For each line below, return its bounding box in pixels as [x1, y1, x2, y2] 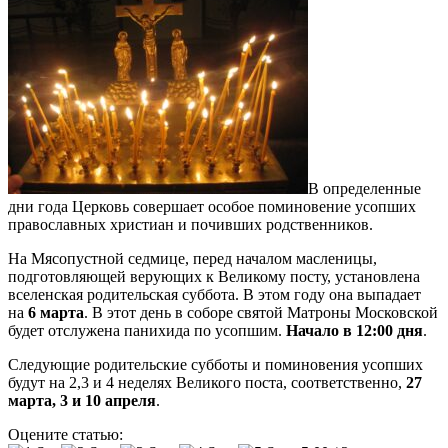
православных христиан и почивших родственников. [8, 215, 373, 233]
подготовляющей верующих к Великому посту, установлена [8, 267, 420, 285]
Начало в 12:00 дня [286, 321, 423, 339]
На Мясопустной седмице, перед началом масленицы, [8, 249, 377, 267]
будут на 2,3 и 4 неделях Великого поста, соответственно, [8, 373, 406, 391]
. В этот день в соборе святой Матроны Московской [84, 303, 438, 321]
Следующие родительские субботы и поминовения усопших [8, 355, 423, 373]
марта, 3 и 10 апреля [8, 391, 156, 409]
